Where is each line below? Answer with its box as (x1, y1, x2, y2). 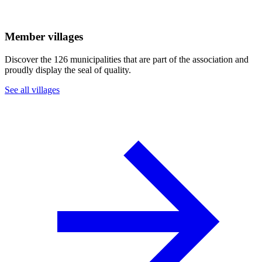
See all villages (5, 84, 60, 95)
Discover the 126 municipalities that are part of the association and (5, 54, 249, 64)
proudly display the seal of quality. (5, 64, 131, 75)
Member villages (5, 30, 83, 43)
